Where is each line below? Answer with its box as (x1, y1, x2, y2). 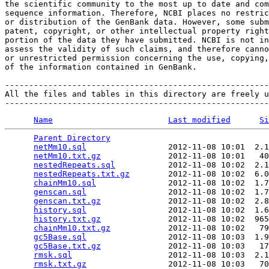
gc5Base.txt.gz (34, 241, 101, 250)
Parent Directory (34, 133, 110, 142)
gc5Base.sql (34, 232, 86, 241)
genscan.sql (34, 187, 86, 196)
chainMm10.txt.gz (34, 223, 110, 232)
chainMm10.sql (34, 178, 96, 187)
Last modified (168, 115, 231, 124)
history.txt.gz (34, 214, 101, 223)
